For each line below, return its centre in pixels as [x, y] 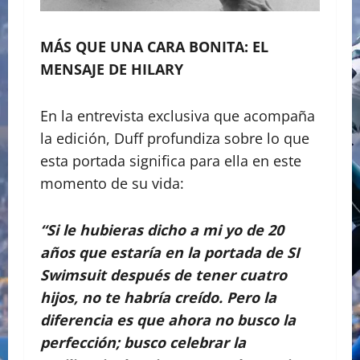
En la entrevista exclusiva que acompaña [178, 116]
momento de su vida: [112, 184]
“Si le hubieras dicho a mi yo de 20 [162, 230]
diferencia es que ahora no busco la [168, 320]
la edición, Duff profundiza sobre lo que [175, 139]
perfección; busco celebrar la [143, 343]
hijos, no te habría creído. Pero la [158, 298]
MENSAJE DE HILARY [112, 70]
